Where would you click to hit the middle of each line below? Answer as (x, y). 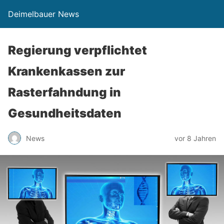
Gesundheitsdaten (65, 113)
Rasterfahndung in (64, 92)
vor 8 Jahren (195, 138)
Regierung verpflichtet (77, 50)
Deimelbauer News (43, 14)
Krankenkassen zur (66, 71)
